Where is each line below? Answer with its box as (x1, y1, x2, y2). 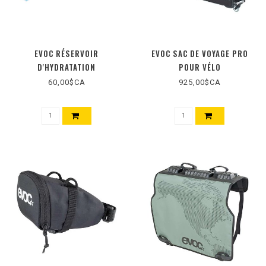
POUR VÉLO (178, 61, 221, 74)
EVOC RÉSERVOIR (34, 47, 99, 60)
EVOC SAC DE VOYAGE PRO (151, 47, 248, 60)
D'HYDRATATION (37, 61, 96, 74)
